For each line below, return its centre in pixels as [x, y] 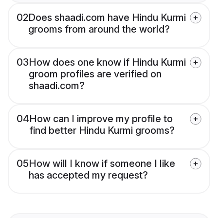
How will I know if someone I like [102, 164]
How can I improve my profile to [101, 119]
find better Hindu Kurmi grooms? [102, 131]
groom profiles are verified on [95, 74]
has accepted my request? [88, 175]
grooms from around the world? [99, 29]
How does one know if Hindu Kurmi [107, 63]
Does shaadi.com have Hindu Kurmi [107, 18]
